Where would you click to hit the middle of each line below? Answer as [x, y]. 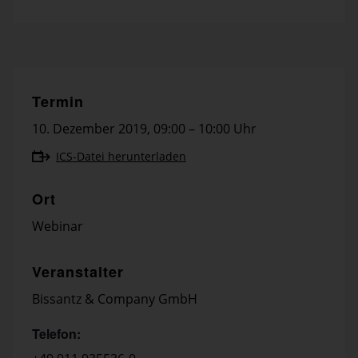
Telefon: [56, 334]
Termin [58, 101]
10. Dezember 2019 [89, 129]
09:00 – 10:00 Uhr [205, 129]
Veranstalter [78, 272]
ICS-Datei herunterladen [121, 156]
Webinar [58, 226]
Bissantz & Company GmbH [115, 299]
